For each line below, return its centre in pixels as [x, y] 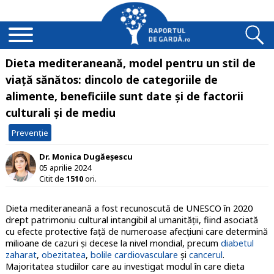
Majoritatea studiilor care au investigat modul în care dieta [125, 267]
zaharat [21, 255]
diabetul [237, 243]
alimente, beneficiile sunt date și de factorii [124, 96]
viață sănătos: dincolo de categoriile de [111, 80]
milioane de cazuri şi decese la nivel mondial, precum [113, 243]
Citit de [52, 178]
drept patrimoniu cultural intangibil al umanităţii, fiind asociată [131, 220]
